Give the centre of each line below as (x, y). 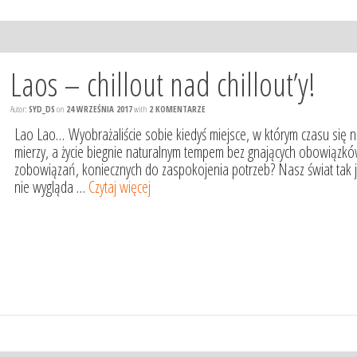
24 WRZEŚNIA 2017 (100, 108)
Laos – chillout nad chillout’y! (163, 84)
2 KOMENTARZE (178, 108)
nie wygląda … (52, 186)
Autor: (20, 108)
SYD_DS (42, 108)
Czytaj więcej (120, 186)
